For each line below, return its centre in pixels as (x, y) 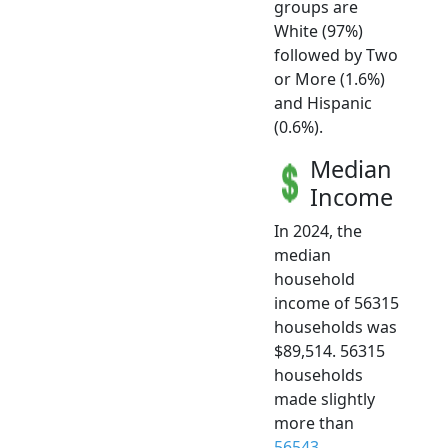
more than (314, 423)
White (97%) (318, 31)
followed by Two (336, 55)
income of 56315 (336, 303)
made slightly (324, 399)
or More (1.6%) (329, 79)
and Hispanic (323, 103)
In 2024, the (318, 231)
